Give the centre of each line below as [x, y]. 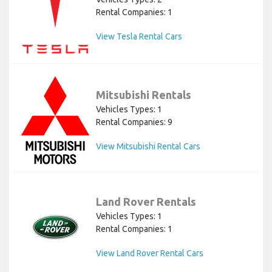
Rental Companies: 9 [134, 122]
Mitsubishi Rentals [144, 94]
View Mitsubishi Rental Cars [148, 146]
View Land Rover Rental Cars [150, 253]
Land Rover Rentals [146, 201]
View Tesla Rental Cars [139, 37]
